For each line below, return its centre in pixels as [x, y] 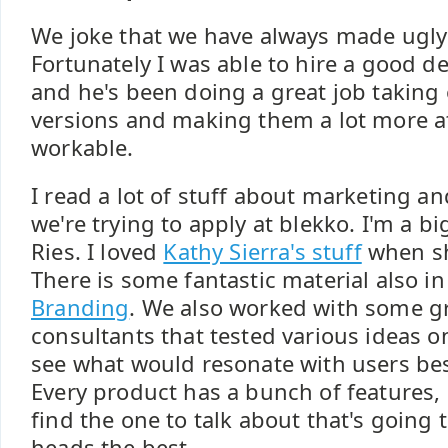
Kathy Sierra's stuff [262, 251]
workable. [82, 147]
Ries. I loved [97, 251]
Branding [80, 307]
